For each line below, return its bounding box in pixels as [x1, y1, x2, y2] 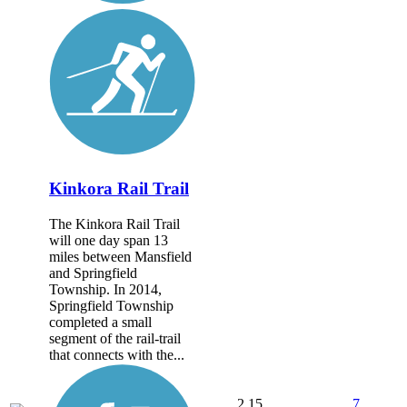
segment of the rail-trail [49, 330, 181, 346]
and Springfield [49, 264, 137, 281]
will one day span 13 [49, 232, 168, 248]
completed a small [49, 313, 152, 330]
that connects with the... [49, 346, 184, 362]
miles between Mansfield [49, 248, 192, 264]
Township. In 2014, [49, 281, 162, 297]
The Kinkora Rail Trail [49, 215, 180, 232]
